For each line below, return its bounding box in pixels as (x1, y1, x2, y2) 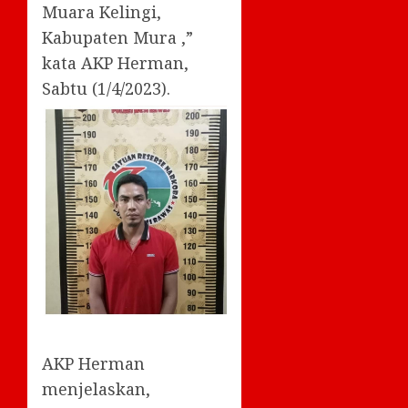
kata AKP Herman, (42, 52, 189, 74)
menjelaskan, (42, 377, 150, 400)
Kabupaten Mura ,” (42, 26, 193, 48)
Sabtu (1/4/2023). (42, 77, 170, 99)
